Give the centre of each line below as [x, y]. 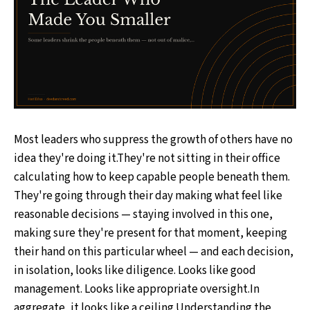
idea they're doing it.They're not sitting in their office [147, 159]
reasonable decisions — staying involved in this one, [143, 215]
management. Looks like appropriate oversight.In [137, 290]
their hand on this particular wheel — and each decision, [154, 252]
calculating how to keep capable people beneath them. [152, 177]
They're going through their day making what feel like [148, 196]
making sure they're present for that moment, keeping [151, 234]
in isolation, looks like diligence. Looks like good [135, 271]
